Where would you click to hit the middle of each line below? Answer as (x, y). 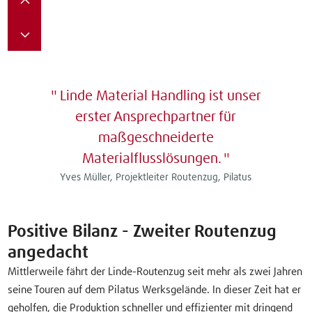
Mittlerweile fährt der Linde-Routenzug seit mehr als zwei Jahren (155, 272)
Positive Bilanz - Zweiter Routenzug (142, 232)
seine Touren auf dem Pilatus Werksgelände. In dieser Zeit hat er (155, 290)
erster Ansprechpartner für (156, 117)
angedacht (48, 252)
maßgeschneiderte (156, 138)
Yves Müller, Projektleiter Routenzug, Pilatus (156, 178)
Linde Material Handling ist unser (160, 96)
